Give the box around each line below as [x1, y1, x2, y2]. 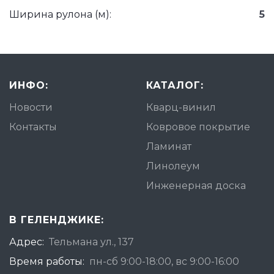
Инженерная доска [146, 180, 246, 191]
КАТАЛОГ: [146, 80, 204, 91]
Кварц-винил [146, 102, 216, 113]
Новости [9, 102, 53, 113]
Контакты [9, 121, 57, 133]
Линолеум [146, 160, 200, 172]
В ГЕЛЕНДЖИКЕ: [9, 214, 104, 226]
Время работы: [9, 256, 84, 267]
